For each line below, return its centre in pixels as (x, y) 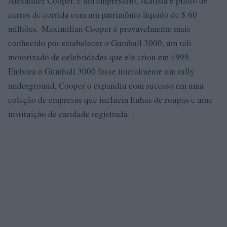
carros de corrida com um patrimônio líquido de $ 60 (103, 14)
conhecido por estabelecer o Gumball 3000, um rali (100, 43)
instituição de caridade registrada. (69, 114)
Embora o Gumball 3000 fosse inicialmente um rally (101, 71)
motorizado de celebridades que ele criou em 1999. (100, 57)
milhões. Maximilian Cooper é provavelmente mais (99, 29)
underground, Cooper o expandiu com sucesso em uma (106, 85)
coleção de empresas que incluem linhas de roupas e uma (110, 100)
